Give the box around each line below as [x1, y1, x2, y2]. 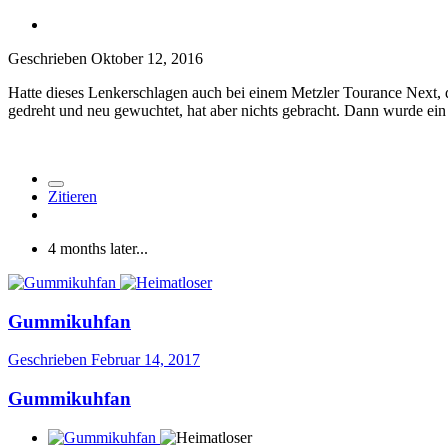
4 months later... [48, 239, 148, 257]
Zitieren [48, 187, 97, 205]
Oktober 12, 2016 [91, 49, 203, 67]
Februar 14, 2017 [91, 351, 200, 369]
